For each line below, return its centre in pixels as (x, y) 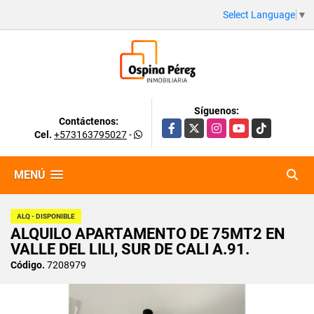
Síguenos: (217, 110)
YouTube (250, 125)
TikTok (267, 125)
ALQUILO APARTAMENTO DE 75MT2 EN (148, 233)
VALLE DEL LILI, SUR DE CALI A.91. (130, 249)
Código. (28, 265)
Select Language (259, 14)
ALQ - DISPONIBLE (46, 216)
